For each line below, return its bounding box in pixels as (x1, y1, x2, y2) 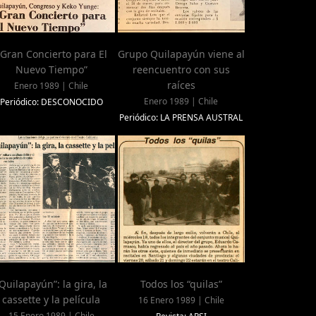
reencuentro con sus (132, 63, 230, 77)
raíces (166, 78, 195, 92)
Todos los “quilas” (140, 277, 222, 291)
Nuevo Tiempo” (15, 63, 87, 77)
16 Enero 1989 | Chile (138, 294, 224, 307)
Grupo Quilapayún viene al (117, 47, 245, 61)
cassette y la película (2, 293, 101, 307)
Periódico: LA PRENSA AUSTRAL (119, 111, 243, 124)
